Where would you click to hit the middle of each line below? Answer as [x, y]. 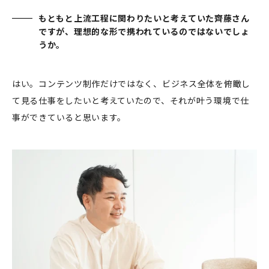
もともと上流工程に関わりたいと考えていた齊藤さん [144, 18]
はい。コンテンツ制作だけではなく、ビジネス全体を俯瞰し [131, 83]
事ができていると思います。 [69, 117]
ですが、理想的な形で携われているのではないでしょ [144, 31]
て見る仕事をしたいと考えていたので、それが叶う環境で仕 [131, 100]
